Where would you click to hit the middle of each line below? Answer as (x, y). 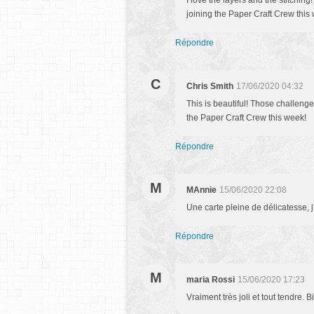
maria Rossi (211, 280)
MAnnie (202, 190)
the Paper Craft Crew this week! (246, 118)
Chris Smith (210, 86)
